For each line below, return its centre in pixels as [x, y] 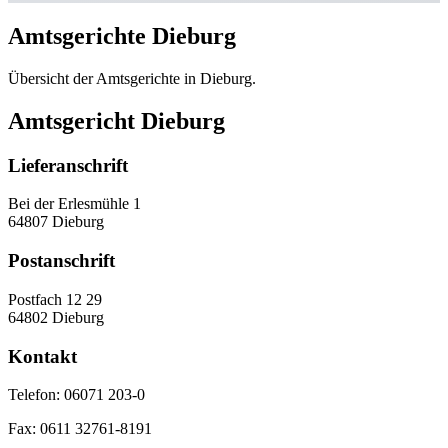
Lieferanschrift [68, 165]
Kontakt [42, 356]
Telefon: [34, 395]
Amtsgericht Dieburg [116, 120]
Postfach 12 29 [55, 299]
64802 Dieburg [56, 317]
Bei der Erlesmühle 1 [74, 204]
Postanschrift [61, 261]
